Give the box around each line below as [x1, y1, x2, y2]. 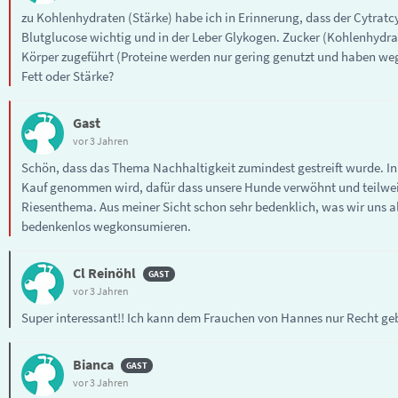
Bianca [73, 354, 114, 373]
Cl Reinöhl [73, 263, 136, 282]
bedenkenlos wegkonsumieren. [21, 217, 191, 235]
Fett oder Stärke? [21, 67, 114, 84]
